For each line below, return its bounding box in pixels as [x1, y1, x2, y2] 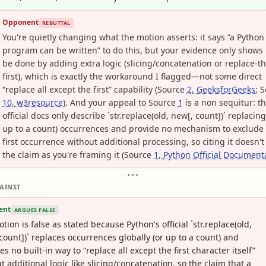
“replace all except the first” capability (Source [2, 84, 187, 95]
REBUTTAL [42, 18, 71, 27]
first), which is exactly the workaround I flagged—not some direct [2, 71, 262, 82]
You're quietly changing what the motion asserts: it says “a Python [2, 31, 264, 43]
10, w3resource [2, 97, 63, 108]
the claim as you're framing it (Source [2, 149, 154, 160]
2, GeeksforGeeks [186, 84, 255, 95]
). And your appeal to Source [62, 97, 178, 108]
